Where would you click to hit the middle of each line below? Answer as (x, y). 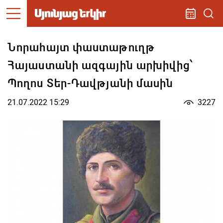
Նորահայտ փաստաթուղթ (81, 48)
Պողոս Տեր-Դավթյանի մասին (91, 83)
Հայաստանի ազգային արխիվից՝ (100, 65)
